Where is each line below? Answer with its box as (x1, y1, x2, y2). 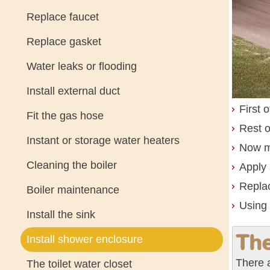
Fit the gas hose (26, 110, 104, 122)
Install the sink (26, 209, 95, 221)
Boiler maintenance (26, 184, 119, 196)
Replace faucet (26, 11, 99, 23)
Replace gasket (26, 36, 101, 48)
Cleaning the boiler (26, 159, 117, 171)
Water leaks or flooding (26, 60, 137, 72)
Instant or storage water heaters (26, 134, 180, 146)
